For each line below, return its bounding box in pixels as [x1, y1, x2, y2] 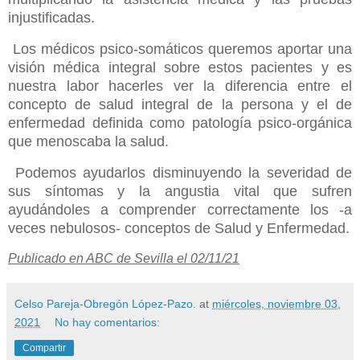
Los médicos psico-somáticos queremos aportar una [8, 41, 352, 58]
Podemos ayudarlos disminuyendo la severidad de [8, 164, 352, 181]
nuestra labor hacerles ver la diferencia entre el [8, 78, 352, 95]
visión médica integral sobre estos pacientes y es [8, 59, 352, 76]
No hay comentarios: [55, 315, 161, 329]
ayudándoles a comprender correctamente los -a [8, 201, 352, 218]
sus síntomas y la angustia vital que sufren [8, 182, 352, 199]
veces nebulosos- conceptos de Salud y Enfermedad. [8, 219, 350, 236]
